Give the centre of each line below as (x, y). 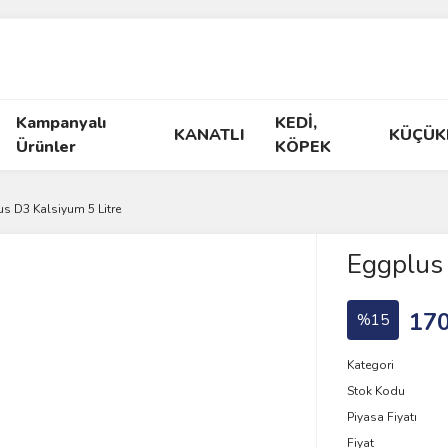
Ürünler (45, 147)
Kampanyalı (60, 123)
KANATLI (210, 135)
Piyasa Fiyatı (381, 417)
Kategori (370, 365)
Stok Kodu (375, 391)
